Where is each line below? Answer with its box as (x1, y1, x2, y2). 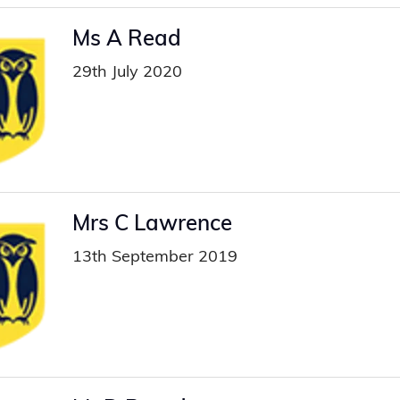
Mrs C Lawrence (71, 208, 232, 236)
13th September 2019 (71, 245, 237, 266)
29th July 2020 (71, 61, 182, 82)
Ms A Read (71, 24, 181, 52)
